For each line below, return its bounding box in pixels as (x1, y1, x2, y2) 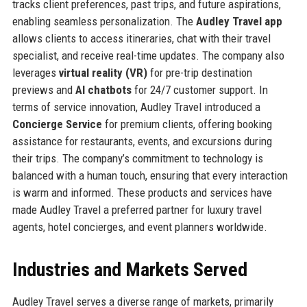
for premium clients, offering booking (101, 116, 272, 131)
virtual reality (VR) (58, 65, 147, 79)
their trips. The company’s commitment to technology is (12, 151, 263, 165)
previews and (12, 82, 75, 97)
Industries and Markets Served (12, 258, 247, 281)
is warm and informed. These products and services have (12, 185, 272, 199)
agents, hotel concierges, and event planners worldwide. (12, 219, 267, 234)
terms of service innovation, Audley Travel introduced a (12, 99, 260, 114)
